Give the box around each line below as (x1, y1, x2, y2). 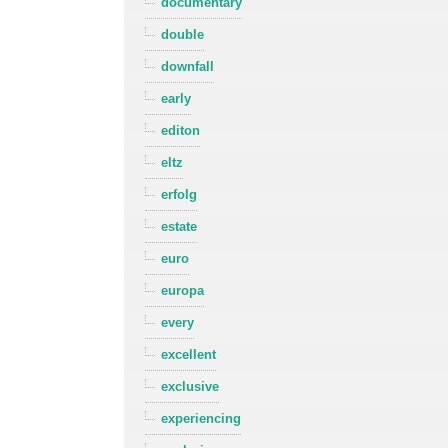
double (161, 27, 205, 43)
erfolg (161, 187, 198, 203)
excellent (161, 347, 217, 363)
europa (161, 283, 205, 299)
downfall (161, 59, 215, 75)
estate (161, 219, 198, 235)
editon (161, 123, 201, 139)
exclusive (161, 379, 220, 395)
